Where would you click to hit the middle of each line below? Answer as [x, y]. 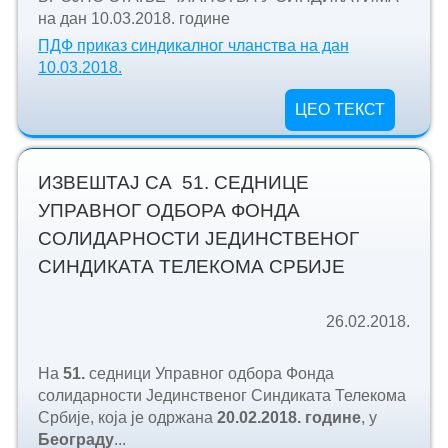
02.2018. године [299, 418]
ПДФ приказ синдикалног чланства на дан [193, 45]
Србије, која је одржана [127, 418]
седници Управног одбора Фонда [211, 374]
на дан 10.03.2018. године [133, 18]
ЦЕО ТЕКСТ [340, 109]
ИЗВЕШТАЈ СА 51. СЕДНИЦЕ [173, 183]
